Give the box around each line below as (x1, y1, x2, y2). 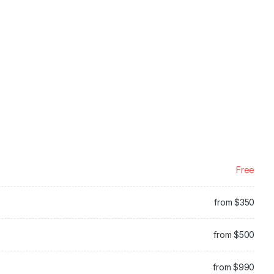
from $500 (213, 229, 254, 240)
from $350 (214, 196, 254, 207)
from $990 (213, 261, 254, 272)
